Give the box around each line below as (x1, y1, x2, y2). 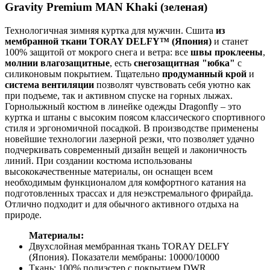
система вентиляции (5, 79, 94, 90)
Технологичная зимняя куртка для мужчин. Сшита (5, 25, 216, 36)
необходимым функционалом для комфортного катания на (5, 177, 246, 187)
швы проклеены (190, 46, 263, 57)
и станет (212, 36, 248, 46)
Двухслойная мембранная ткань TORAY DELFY (29, 240, 229, 251)
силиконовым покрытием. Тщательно (5, 68, 162, 79)
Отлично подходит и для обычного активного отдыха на (5, 198, 239, 209)
